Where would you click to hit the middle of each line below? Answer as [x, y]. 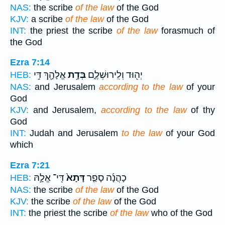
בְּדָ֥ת [76, 75]
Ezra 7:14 [30, 63]
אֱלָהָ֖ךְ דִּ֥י [50, 75]
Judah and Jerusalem [74, 133]
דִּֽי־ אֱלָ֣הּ [49, 178]
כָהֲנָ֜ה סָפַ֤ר [106, 178]
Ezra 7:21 [30, 165]
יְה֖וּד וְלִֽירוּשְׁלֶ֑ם [114, 75]
